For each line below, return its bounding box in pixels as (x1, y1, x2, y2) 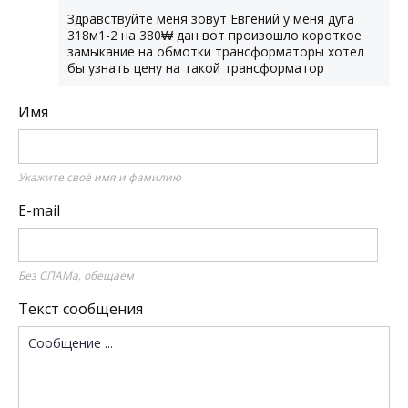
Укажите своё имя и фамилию (18, 169, 181, 185)
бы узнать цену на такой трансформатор (67, 59, 324, 76)
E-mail (18, 200, 60, 220)
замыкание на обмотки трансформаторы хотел (67, 43, 364, 60)
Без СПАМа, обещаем (18, 268, 134, 283)
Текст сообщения (18, 299, 143, 319)
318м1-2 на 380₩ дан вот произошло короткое (67, 26, 362, 44)
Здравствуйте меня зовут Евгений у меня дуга (67, 10, 354, 27)
